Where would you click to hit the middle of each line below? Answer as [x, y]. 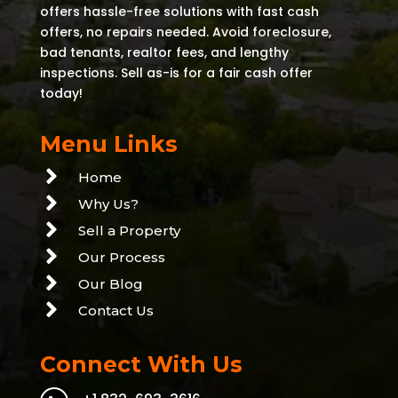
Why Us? [108, 204]
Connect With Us [141, 365]
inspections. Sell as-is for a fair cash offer [176, 73]
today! [61, 94]
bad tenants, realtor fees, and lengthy [164, 53]
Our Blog [110, 284]
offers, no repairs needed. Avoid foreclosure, [185, 32]
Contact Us [115, 311]
